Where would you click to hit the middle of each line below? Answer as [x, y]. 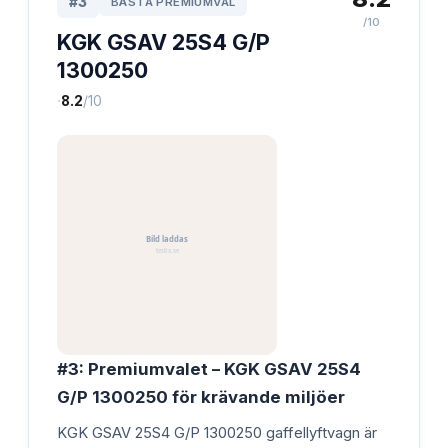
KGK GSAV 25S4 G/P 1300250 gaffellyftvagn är [217, 432]
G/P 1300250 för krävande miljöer [201, 396]
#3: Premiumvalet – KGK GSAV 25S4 [209, 368]
